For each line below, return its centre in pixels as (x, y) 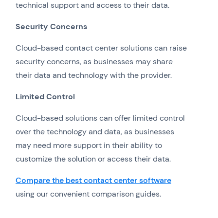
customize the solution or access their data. (93, 159)
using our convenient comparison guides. (90, 194)
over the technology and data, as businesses (95, 132)
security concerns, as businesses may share (94, 62)
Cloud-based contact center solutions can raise (101, 48)
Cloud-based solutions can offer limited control (100, 118)
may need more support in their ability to (89, 145)
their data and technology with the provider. (94, 75)
